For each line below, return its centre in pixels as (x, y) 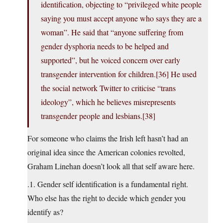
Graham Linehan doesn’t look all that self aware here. (111, 166)
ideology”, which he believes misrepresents (108, 102)
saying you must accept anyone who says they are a (121, 18)
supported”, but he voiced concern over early (111, 60)
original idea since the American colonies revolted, (106, 152)
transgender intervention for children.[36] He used (119, 74)
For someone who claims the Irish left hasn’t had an (108, 138)
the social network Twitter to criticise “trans (108, 88)
